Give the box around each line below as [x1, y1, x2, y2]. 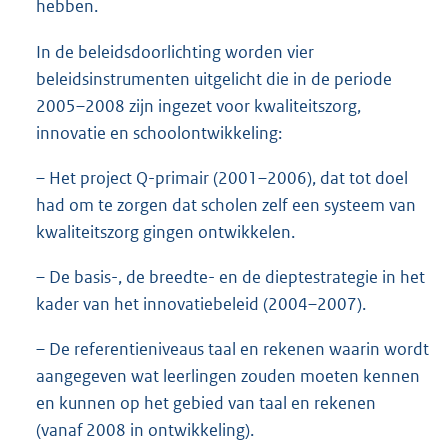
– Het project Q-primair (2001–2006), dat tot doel [36, 166, 408, 189]
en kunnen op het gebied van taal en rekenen [36, 391, 376, 414]
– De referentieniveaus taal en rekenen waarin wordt [36, 337, 429, 360]
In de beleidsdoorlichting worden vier [36, 40, 314, 63]
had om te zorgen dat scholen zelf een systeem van [36, 193, 416, 216]
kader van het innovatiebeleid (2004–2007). [36, 292, 366, 315]
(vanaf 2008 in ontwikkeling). [36, 418, 254, 441]
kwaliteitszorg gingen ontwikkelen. [36, 220, 295, 243]
